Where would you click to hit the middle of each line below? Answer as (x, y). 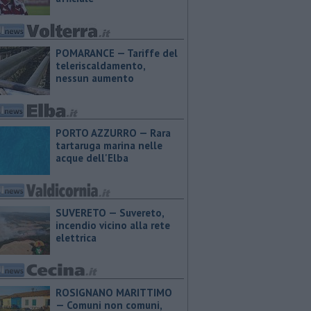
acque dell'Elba (92, 158)
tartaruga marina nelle (109, 145)
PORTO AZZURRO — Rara (113, 133)
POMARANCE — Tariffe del (117, 53)
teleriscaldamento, (100, 66)
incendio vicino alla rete (113, 225)
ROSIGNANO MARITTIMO (114, 293)
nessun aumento (95, 78)
